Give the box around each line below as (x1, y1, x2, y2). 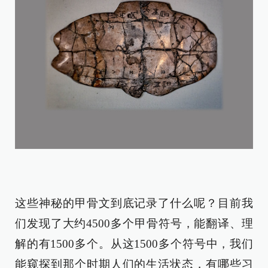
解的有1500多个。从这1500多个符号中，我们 (15, 237, 253, 251)
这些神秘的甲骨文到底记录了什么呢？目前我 (15, 197, 253, 210)
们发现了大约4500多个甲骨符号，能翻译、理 (15, 217, 253, 230)
